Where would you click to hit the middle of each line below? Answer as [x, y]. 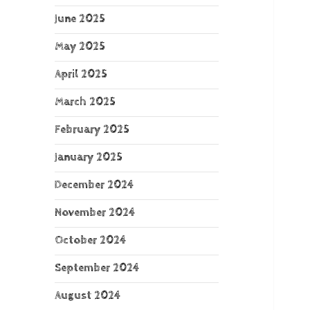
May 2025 [80, 47]
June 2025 [80, 19]
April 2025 [81, 75]
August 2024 [88, 296]
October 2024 [91, 241]
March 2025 [85, 102]
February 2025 [92, 130]
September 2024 [97, 268]
